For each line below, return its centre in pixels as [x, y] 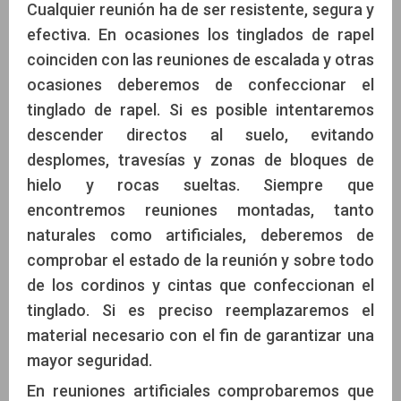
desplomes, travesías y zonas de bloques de [200, 160]
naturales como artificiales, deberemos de [200, 235]
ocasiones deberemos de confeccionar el [200, 85]
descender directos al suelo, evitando [200, 135]
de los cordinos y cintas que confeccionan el [200, 286]
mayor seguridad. [90, 361]
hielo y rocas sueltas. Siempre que [200, 185]
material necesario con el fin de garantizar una [200, 336]
